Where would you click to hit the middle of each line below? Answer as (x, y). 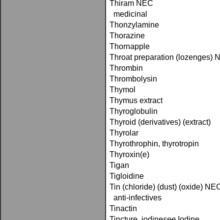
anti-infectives (136, 198)
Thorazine (127, 36)
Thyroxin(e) (129, 154)
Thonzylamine (134, 25)
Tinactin (123, 208)
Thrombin (126, 68)
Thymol (123, 90)
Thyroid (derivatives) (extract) (160, 122)
